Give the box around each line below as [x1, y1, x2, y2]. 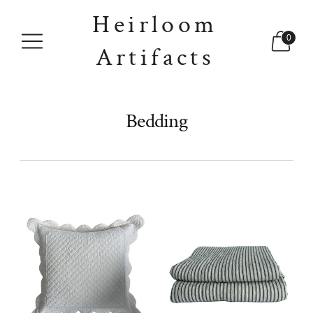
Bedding [126, 108, 187, 134]
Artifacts [95, 41, 215, 74]
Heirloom [92, 8, 218, 41]
